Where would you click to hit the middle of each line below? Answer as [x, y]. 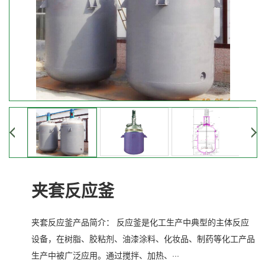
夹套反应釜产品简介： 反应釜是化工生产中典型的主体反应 [140, 222]
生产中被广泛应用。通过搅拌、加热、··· [105, 255]
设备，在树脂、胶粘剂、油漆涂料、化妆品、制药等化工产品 [143, 238]
